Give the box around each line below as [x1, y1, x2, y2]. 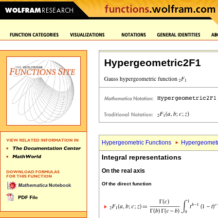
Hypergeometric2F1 [104, 57, 201, 69]
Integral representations [102, 153, 182, 161]
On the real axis [102, 167, 145, 175]
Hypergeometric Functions [102, 139, 171, 146]
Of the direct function [102, 181, 151, 186]
